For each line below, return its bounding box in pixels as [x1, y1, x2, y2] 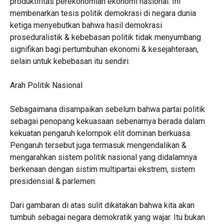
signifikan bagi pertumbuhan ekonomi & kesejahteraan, [9, 44, 198, 54]
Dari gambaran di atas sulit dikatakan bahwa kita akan [9, 200, 194, 210]
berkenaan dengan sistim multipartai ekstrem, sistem [9, 164, 195, 174]
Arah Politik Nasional [9, 80, 82, 90]
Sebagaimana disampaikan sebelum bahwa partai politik [9, 104, 205, 114]
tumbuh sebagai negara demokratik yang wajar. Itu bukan [9, 212, 205, 222]
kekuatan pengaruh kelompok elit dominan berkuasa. [9, 128, 191, 138]
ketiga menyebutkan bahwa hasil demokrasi [9, 20, 162, 30]
